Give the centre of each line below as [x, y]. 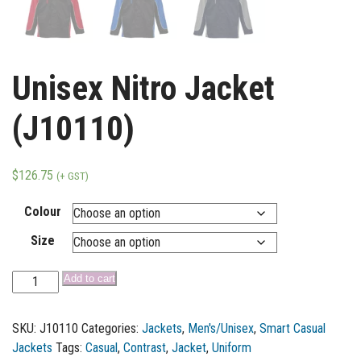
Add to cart [90, 279]
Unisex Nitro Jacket [143, 89]
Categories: [112, 329]
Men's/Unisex [221, 329]
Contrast [145, 348]
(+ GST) [73, 176]
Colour [42, 212]
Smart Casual [293, 329]
